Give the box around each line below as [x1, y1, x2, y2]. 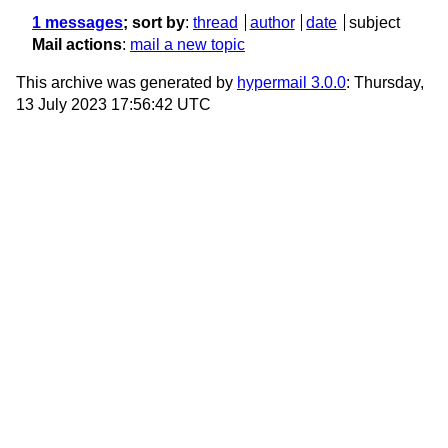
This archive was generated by [16, 74, 237, 92]
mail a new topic [130, 36, 245, 54]
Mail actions [32, 36, 122, 54]
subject [348, 14, 400, 32]
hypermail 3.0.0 [237, 74, 346, 92]
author [249, 14, 295, 32]
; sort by [123, 14, 185, 32]
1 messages [32, 14, 123, 32]
